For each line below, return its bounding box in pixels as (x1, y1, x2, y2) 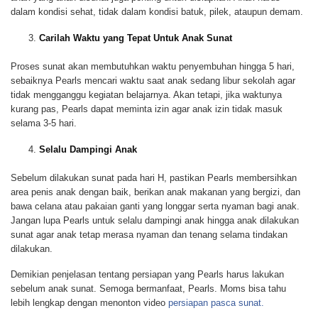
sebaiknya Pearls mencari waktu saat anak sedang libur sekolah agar (11, 75, 295, 86)
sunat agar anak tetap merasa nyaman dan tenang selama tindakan (11, 229, 287, 240)
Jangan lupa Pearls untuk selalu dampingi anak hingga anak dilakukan (11, 214, 299, 226)
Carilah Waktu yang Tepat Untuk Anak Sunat (39, 33, 232, 44)
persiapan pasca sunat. (168, 297, 264, 308)
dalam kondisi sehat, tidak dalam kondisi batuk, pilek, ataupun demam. (11, 6, 303, 18)
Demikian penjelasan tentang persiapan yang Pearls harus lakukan (11, 268, 284, 280)
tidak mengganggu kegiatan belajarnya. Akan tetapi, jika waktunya (11, 89, 282, 100)
